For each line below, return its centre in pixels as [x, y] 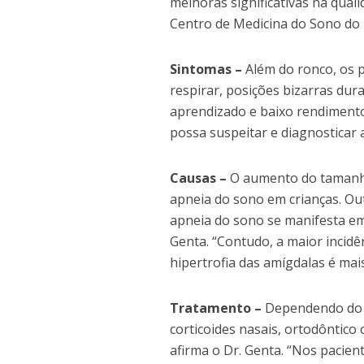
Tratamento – [216, 308]
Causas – [198, 178]
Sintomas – [206, 69]
